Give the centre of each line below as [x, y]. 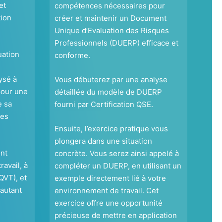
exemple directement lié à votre [110, 178]
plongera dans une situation [103, 141]
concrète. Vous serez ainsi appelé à [116, 154]
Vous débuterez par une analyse [111, 80]
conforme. [72, 55]
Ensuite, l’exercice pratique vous [111, 129]
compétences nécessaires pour [110, 6]
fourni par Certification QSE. [104, 105]
